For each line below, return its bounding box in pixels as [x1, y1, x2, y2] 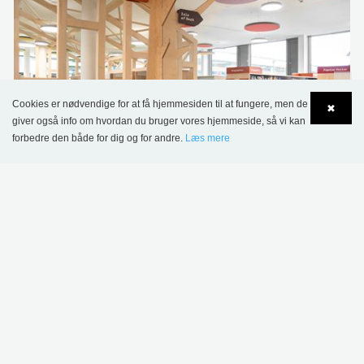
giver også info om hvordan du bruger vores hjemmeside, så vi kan [12, 115, 305, 127]
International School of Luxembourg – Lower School [30, 175, 318, 192]
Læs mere [185, 132, 230, 144]
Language [45, 144, 100, 159]
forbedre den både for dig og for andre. [12, 132, 185, 144]
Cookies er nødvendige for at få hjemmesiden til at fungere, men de [12, 98, 308, 110]
